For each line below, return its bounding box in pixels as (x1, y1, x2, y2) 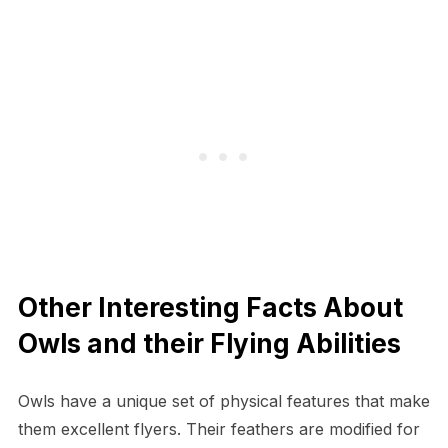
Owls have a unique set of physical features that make (17, 391, 430, 412)
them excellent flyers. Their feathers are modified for (17, 419, 420, 440)
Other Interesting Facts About (17, 292, 403, 324)
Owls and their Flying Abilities (17, 328, 401, 360)
